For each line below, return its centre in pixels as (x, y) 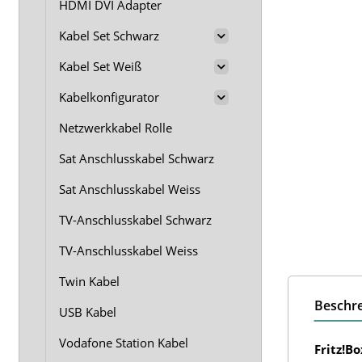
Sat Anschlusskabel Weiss (130, 189)
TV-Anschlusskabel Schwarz (135, 220)
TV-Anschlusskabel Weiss (128, 250)
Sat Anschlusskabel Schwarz (137, 158)
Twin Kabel (89, 281)
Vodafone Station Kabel (124, 343)
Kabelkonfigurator (109, 97)
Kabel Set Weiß (100, 66)
